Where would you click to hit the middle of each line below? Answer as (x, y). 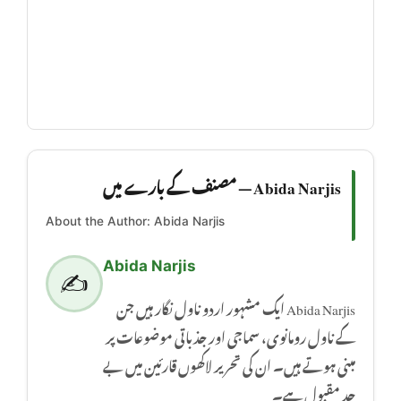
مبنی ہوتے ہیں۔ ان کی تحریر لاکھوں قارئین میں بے (229, 363)
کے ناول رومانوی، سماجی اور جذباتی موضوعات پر (230, 334)
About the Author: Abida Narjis (135, 221)
